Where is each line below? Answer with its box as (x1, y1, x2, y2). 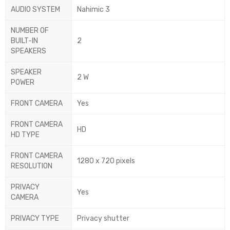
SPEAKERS (11, 47, 46, 56)
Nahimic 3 (77, 5, 110, 14)
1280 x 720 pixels (77, 157, 135, 166)
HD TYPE (11, 130, 40, 140)
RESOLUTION (11, 162, 52, 171)
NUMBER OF (11, 26, 49, 35)
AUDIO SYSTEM (11, 5, 60, 14)
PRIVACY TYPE (11, 214, 59, 223)
